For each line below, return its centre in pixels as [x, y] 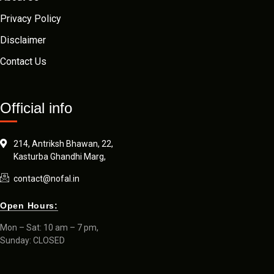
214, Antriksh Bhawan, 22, [63, 143]
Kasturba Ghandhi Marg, [60, 156]
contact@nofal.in [47, 178]
